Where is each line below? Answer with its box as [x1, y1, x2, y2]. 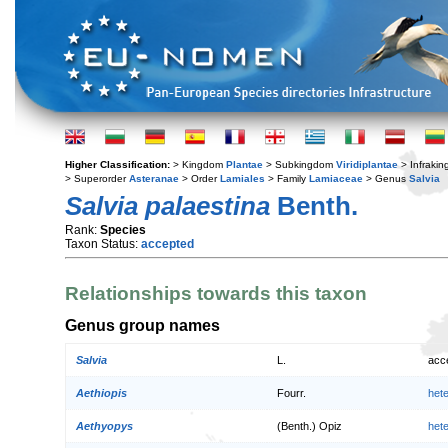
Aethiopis [76, 387, 127, 400]
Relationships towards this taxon [65, 283, 367, 305]
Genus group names [65, 315, 220, 334]
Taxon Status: [65, 237, 141, 251]
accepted [141, 237, 194, 251]
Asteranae [129, 173, 179, 184]
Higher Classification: [65, 159, 173, 170]
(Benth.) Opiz [277, 420, 342, 433]
